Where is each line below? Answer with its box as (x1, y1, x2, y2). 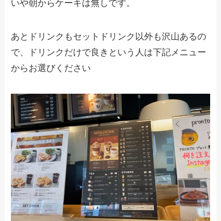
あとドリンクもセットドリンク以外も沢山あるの (11, 32, 207, 42)
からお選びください (11, 63, 91, 74)
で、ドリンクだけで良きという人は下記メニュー (11, 47, 207, 58)
